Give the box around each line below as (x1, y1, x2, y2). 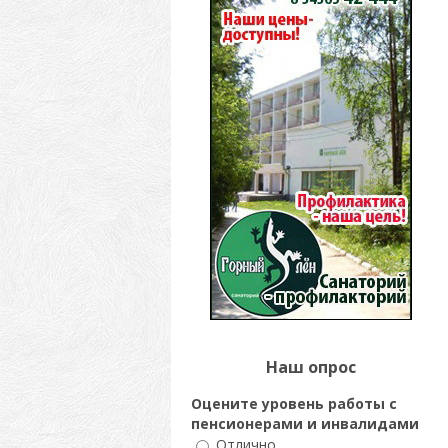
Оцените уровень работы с (190, 394, 397, 413)
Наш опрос (265, 356, 356, 378)
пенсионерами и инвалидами (190, 414, 419, 433)
